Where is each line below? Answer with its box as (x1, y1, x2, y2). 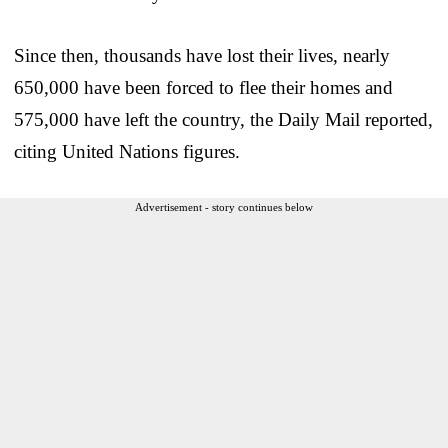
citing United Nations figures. (14, 140, 240, 162)
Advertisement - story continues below (135, 200, 313, 213)
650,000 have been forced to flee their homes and (14, 76, 393, 98)
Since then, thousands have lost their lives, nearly (14, 44, 390, 66)
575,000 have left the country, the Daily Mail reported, (14, 108, 433, 130)
